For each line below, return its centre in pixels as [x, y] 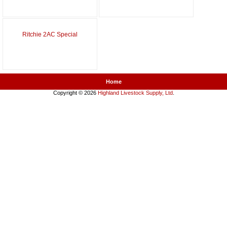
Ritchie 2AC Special [50, 34]
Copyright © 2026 [75, 92]
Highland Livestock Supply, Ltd [135, 92]
